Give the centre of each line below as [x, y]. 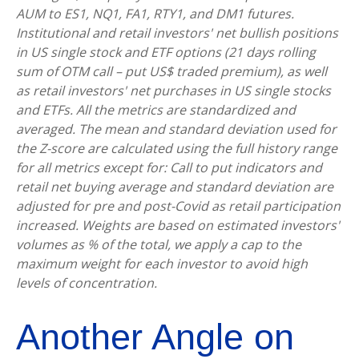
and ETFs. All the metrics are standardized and [156, 109]
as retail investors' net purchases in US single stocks [173, 90]
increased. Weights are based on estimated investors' [178, 225]
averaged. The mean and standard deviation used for [176, 129]
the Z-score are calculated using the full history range [177, 148]
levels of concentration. [87, 282]
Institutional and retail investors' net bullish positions [177, 32]
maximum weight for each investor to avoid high [162, 263]
